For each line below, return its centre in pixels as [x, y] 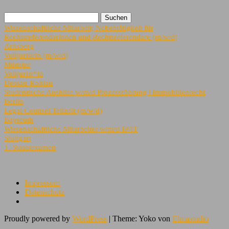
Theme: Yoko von [142, 218]
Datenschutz [44, 192]
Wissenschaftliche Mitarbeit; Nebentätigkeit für [79, 27]
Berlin [14, 101]
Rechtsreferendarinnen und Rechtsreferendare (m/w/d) [91, 36]
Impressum [42, 182]
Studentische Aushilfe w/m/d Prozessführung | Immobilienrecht [105, 91]
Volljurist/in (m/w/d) [36, 55]
